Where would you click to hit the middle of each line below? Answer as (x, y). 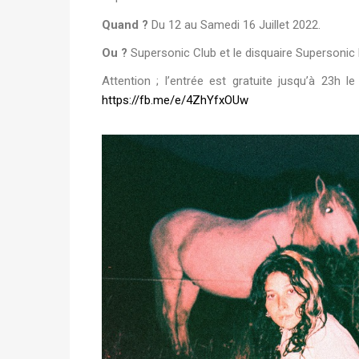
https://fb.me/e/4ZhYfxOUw (175, 101)
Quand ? (125, 24)
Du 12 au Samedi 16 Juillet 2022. (234, 24)
